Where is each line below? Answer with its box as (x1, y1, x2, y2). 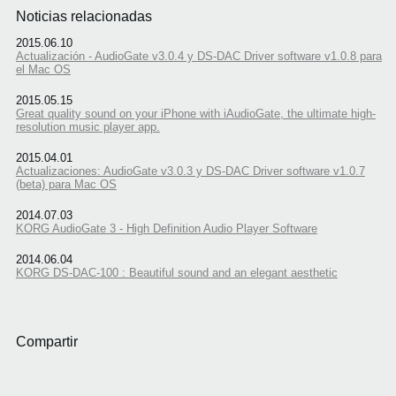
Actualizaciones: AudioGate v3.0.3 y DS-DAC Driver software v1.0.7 (15, 164, 365, 178)
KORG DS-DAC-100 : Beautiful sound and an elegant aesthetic (15, 265, 338, 279)
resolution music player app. (15, 119, 160, 133)
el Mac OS (15, 62, 71, 76)
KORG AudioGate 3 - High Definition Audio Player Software (15, 221, 317, 235)
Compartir (15, 333, 78, 349)
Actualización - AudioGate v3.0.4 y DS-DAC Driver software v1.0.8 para (15, 49, 382, 63)
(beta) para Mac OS (15, 177, 117, 191)
